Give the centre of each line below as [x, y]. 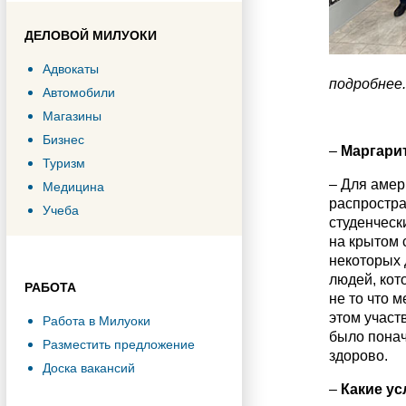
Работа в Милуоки [97, 321]
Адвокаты [71, 69]
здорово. [358, 356]
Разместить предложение [119, 344]
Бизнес [63, 140]
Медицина [73, 187]
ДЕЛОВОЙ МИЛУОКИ [91, 35]
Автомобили [79, 92]
